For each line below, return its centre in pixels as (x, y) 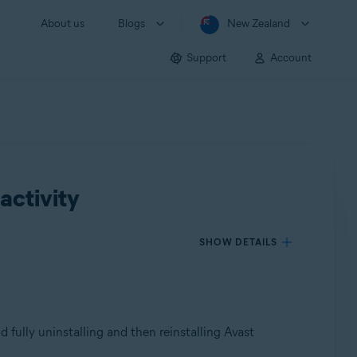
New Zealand (259, 24)
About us (63, 24)
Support (206, 57)
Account (291, 57)
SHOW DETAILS (239, 242)
